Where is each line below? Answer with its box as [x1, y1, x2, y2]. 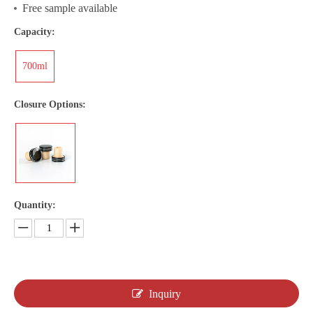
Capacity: [14, 27, 55, 37]
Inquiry [149, 288, 181, 300]
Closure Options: [14, 99, 86, 110]
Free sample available [22, 2, 117, 14]
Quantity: [14, 200, 56, 210]
